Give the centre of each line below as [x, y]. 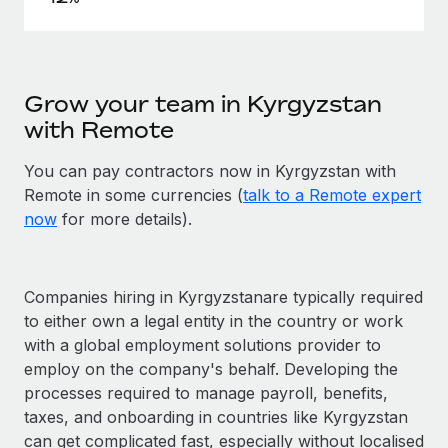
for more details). [124, 218]
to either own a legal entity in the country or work [213, 320]
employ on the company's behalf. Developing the [211, 368]
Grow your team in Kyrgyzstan [203, 103]
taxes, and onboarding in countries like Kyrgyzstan [216, 416]
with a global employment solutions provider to [202, 344]
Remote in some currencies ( [133, 194]
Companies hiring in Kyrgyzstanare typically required [223, 296]
